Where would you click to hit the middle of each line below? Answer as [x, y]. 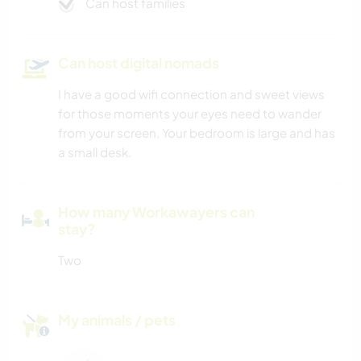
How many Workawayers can [156, 212]
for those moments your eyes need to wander [190, 113]
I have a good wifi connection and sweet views [191, 93]
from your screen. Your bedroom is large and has [197, 132]
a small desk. [95, 151]
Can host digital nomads [139, 62]
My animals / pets [117, 320]
